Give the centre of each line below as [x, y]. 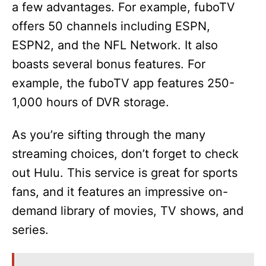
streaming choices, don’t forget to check [125, 154]
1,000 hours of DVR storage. [91, 102]
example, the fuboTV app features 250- [123, 83]
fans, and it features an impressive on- [120, 192]
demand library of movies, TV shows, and [128, 211]
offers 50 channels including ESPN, [111, 26]
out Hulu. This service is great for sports [125, 173]
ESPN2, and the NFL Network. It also [115, 45]
